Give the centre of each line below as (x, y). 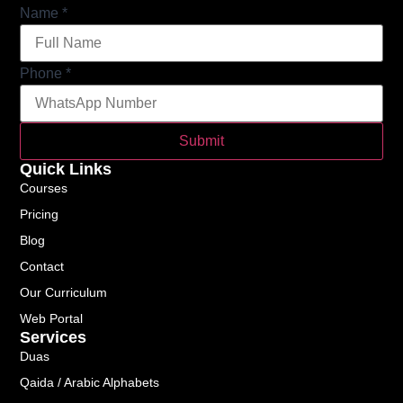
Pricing (40, 214)
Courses (44, 188)
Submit (202, 140)
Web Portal (52, 318)
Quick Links (66, 169)
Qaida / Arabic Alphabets (90, 382)
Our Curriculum (64, 292)
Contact (42, 266)
